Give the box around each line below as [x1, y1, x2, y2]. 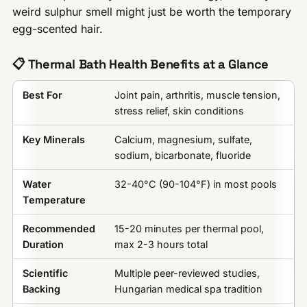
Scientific [22, 267, 68, 280]
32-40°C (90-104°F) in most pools [114, 178, 277, 191]
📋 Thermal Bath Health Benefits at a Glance [12, 56, 269, 72]
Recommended [22, 223, 95, 235]
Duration [22, 238, 64, 251]
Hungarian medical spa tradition [114, 283, 262, 295]
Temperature [22, 194, 86, 206]
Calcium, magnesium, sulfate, [114, 134, 252, 146]
